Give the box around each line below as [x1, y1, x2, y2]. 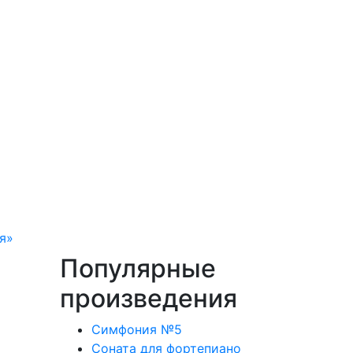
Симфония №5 [91, 321, 182, 337]
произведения [60, 283, 237, 314]
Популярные [60, 253, 216, 284]
